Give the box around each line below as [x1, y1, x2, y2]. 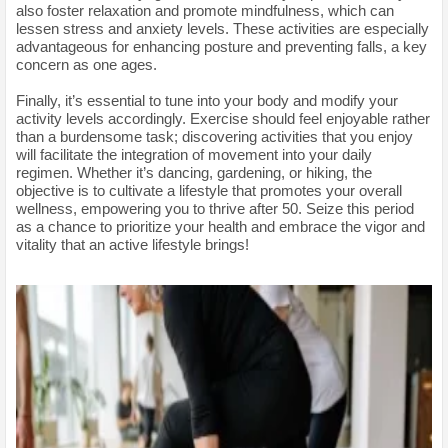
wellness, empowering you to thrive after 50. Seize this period [16, 199, 414, 217]
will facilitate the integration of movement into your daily [16, 145, 372, 163]
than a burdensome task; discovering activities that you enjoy [16, 127, 413, 145]
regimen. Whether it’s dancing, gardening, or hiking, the [16, 163, 372, 181]
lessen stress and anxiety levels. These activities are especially [16, 19, 429, 37]
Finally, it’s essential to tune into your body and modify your [16, 91, 398, 109]
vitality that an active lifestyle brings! [16, 235, 249, 253]
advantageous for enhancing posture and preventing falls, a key [16, 37, 427, 55]
